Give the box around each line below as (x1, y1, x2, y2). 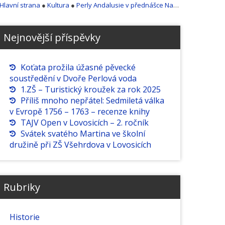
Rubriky (3, 180, 40, 194)
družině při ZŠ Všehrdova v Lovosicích (9, 139, 151, 151)
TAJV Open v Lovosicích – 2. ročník (20, 117, 149, 129)
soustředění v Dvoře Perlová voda (9, 73, 137, 84)
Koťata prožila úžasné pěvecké (20, 62, 136, 73)
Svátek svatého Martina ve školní (20, 128, 145, 140)
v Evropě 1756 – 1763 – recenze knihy (9, 106, 150, 118)
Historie (9, 211, 40, 223)
